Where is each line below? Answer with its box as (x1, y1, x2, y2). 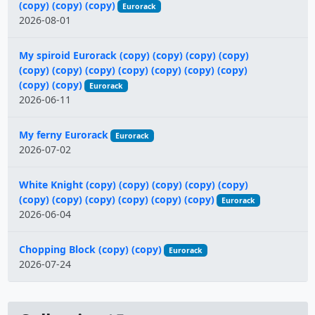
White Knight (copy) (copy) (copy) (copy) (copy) (18, 178, 248, 191)
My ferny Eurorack (18, 128, 108, 141)
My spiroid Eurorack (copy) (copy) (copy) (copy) (18, 49, 249, 62)
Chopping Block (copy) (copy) (18, 243, 162, 256)
